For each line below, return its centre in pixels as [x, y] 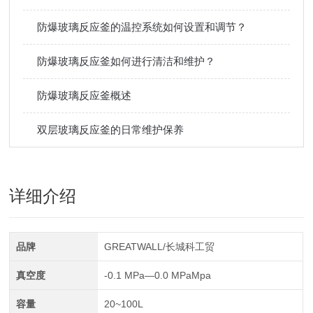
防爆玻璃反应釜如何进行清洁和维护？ [126, 61]
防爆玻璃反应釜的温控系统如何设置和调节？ [142, 27]
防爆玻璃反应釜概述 [85, 95]
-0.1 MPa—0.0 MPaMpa [157, 275]
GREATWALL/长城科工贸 [159, 247]
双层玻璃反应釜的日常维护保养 [111, 130]
